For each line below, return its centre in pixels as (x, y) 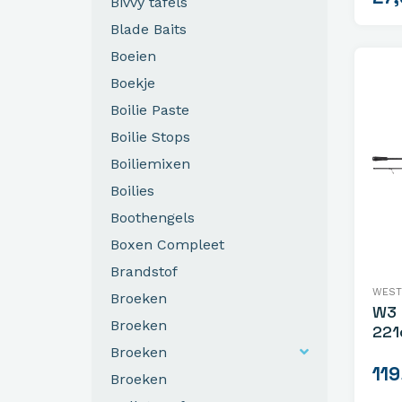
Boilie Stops (150, 136)
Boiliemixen (150, 163)
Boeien (133, 56)
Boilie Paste (150, 109)
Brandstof (144, 271)
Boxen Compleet (167, 244)
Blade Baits (149, 29)
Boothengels (153, 217)
